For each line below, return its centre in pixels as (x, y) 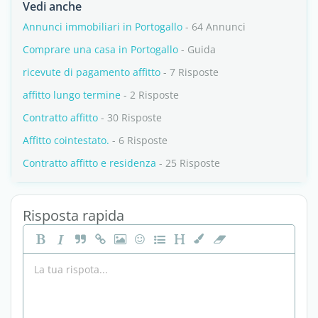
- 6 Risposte (138, 140)
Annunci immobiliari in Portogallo (103, 27)
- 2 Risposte (150, 95)
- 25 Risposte (188, 163)
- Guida (197, 49)
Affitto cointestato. (66, 140)
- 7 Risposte (190, 72)
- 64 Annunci (214, 27)
